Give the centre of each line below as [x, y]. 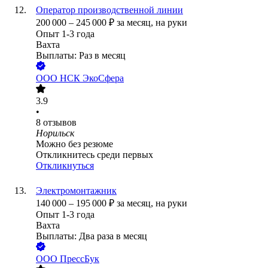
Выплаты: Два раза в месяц [92, 236]
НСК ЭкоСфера [92, 78]
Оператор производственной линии [109, 10]
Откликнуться [65, 166]
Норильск [55, 133]
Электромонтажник [76, 191]
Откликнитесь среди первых [95, 155]
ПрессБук [80, 259]
